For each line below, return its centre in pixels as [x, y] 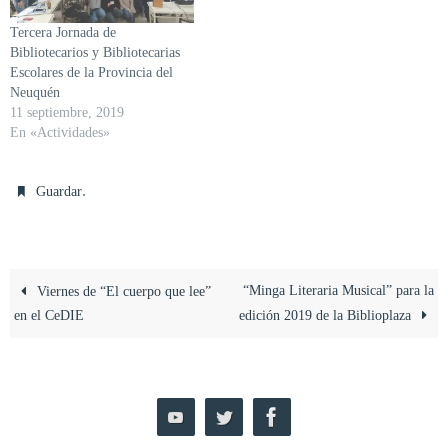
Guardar [59, 192]
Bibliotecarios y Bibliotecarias [95, 53]
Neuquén [35, 93]
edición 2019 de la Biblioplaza [326, 316]
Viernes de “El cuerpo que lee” [122, 292]
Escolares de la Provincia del [91, 73]
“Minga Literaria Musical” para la [338, 291]
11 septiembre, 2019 [67, 113]
